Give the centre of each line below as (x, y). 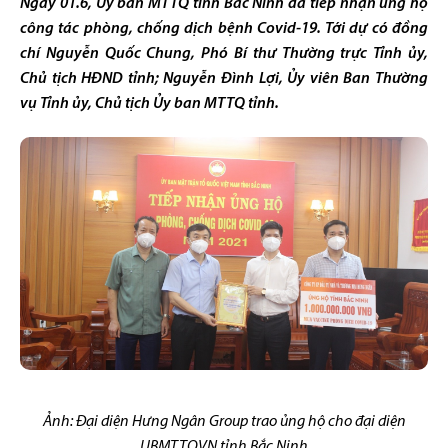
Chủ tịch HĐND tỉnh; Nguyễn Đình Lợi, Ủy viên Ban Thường (224, 79)
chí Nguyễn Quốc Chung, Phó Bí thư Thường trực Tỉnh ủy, (224, 54)
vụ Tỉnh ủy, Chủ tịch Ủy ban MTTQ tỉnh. (149, 104)
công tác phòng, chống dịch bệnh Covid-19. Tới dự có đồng (224, 29)
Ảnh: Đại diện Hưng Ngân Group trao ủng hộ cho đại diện (224, 421)
